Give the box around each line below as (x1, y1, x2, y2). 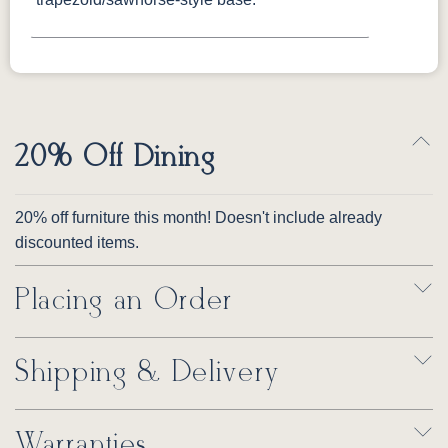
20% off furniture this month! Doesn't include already (15, 209, 382, 227)
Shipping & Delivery (15, 355, 280, 392)
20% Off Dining (15, 140, 216, 177)
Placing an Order (15, 283, 234, 320)
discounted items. (15, 234, 139, 252)
